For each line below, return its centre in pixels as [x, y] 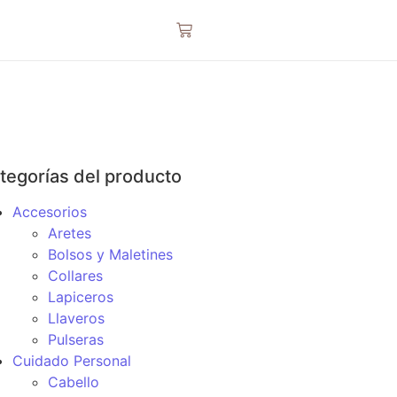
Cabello [74, 382]
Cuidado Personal [72, 361]
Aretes [70, 233]
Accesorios [50, 212]
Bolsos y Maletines [110, 254]
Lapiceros [81, 297]
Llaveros [76, 318]
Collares [75, 276]
